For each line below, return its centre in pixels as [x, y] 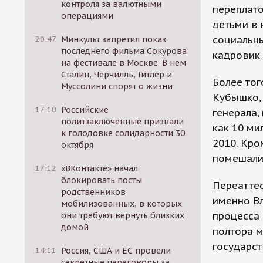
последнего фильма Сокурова [124, 51]
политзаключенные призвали [123, 122]
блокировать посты [102, 180]
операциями [87, 16]
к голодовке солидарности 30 [123, 133]
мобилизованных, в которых [122, 204]
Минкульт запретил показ [114, 39]
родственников [94, 192]
